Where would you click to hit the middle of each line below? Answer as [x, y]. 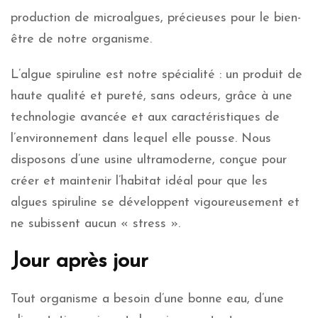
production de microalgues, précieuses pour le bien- [156, 18]
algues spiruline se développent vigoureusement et [155, 202]
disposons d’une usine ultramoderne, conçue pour [149, 160]
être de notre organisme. [81, 39]
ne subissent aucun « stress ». [95, 224]
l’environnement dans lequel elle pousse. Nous [141, 138]
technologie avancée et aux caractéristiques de [145, 117]
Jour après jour [79, 261]
